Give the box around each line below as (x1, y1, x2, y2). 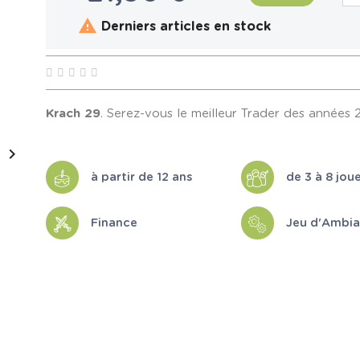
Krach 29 (46, 108, 101, 121)
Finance (91, 216, 138, 229)
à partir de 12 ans (91, 170, 193, 183)
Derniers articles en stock (97, 20, 272, 34)
